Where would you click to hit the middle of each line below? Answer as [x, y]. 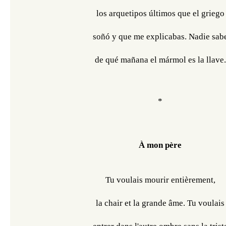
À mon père [160, 145]
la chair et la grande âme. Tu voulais [160, 203]
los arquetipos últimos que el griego [160, 13]
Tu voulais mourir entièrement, [160, 180]
